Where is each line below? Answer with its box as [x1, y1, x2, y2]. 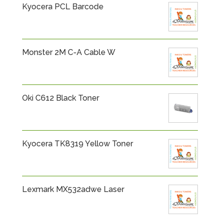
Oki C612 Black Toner [22, 93, 99, 103]
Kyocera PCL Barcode [22, 1, 104, 11]
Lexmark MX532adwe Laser [22, 184, 124, 194]
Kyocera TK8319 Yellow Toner [22, 138, 133, 148]
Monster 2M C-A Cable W [22, 47, 115, 57]
